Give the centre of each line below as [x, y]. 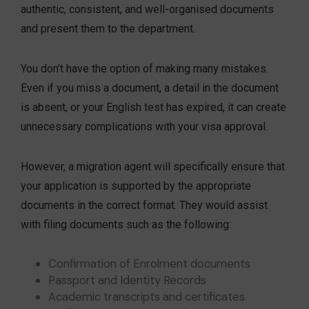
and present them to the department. [108, 29]
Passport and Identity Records [127, 280]
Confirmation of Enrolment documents [149, 264]
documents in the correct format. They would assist [144, 206]
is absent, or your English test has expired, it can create [153, 108]
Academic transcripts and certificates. [148, 297]
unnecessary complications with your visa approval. [144, 127]
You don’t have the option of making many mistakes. [144, 69]
